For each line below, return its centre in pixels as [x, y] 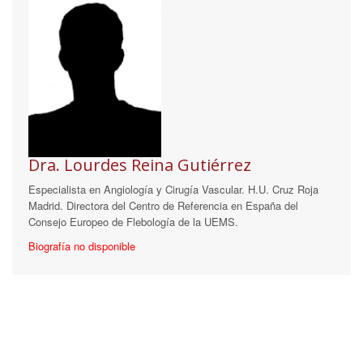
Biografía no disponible [82, 246]
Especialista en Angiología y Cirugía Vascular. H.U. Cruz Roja [173, 190]
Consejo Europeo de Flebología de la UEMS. [133, 222]
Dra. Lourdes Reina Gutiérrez [140, 165]
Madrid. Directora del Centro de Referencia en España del [163, 206]
